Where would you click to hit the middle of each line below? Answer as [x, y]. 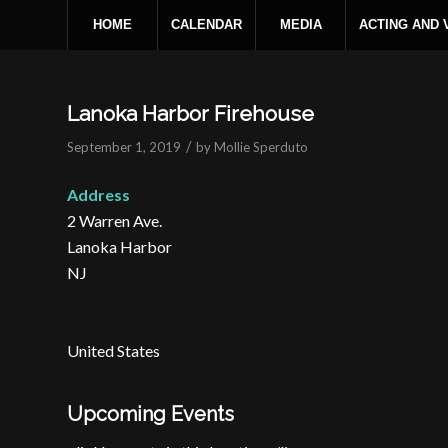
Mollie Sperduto [261, 147]
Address [98, 194]
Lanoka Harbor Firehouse [190, 113]
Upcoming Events [150, 414]
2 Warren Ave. [114, 220]
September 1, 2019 [124, 147]
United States [113, 350]
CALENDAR [206, 24]
